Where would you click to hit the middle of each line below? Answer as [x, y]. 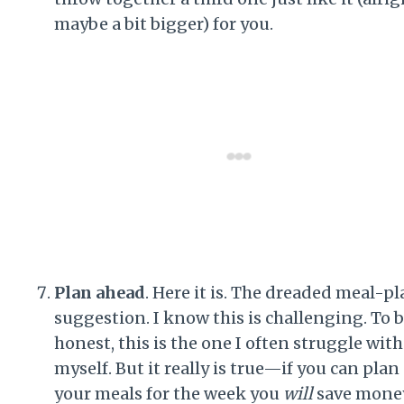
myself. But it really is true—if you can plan [227, 368]
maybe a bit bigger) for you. [164, 23]
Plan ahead [100, 292]
